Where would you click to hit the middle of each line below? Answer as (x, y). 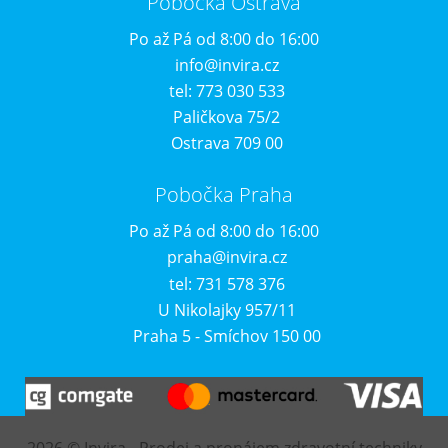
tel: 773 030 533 (226, 90)
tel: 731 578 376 (226, 283)
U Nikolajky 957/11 (226, 309)
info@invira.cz (226, 64)
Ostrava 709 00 (226, 143)
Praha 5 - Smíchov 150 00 (226, 336)
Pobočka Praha (224, 195)
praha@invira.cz (226, 257)
